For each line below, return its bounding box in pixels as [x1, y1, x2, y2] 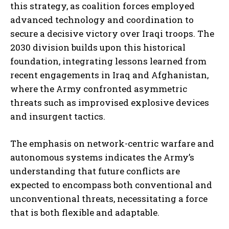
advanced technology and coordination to [10, 14, 194, 26]
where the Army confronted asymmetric [10, 83, 187, 95]
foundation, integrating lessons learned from [10, 55, 207, 67]
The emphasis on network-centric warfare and [10, 138, 214, 150]
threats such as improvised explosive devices [10, 97, 209, 109]
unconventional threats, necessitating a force [10, 193, 208, 205]
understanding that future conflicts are [10, 165, 180, 177]
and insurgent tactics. [10, 110, 105, 123]
